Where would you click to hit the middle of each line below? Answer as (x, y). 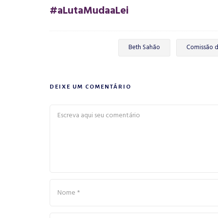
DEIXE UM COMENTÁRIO (91, 87)
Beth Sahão (144, 48)
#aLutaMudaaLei (89, 11)
